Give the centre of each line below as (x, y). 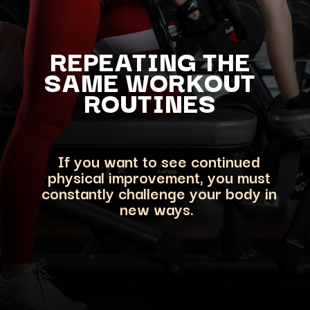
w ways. (168, 208)
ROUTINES (150, 102)
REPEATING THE (150, 60)
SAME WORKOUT (150, 81)
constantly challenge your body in (159, 192)
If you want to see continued (159, 160)
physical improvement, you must (159, 176)
